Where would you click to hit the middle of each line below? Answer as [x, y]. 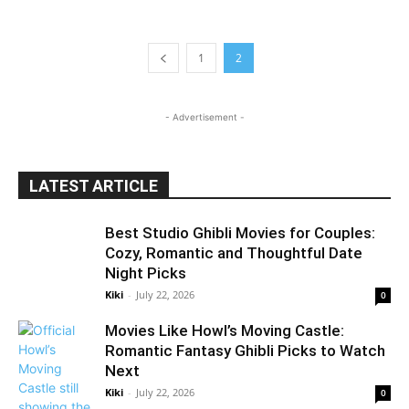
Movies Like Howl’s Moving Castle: [225, 330]
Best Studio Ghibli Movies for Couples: [240, 232]
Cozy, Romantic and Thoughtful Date [234, 252]
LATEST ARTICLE [94, 185]
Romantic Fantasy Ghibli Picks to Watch [245, 350]
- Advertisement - [204, 116]
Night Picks [146, 273]
